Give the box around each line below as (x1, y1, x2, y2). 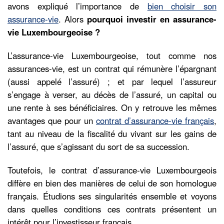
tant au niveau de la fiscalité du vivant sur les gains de (7, 127, 216, 140)
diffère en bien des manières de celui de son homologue (7, 177, 216, 189)
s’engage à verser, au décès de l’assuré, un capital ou (7, 88, 216, 101)
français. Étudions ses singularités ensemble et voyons (7, 190, 216, 202)
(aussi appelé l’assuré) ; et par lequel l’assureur (7, 75, 216, 88)
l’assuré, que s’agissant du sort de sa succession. (7, 140, 189, 153)
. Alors (58, 13, 87, 25)
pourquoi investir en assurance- (87, 13, 216, 25)
